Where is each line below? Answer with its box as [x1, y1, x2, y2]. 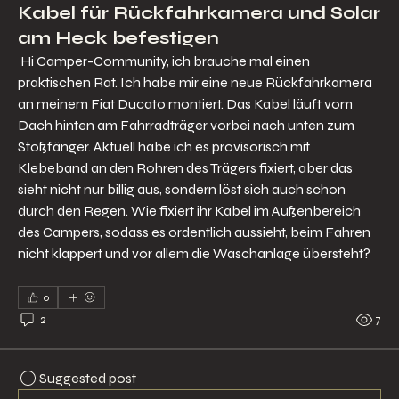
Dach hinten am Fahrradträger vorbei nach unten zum [18, 116, 354, 134]
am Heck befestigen [18, 26, 219, 49]
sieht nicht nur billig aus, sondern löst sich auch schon [18, 180, 346, 198]
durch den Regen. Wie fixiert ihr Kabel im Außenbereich [18, 201, 361, 219]
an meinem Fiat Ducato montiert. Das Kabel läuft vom [18, 94, 353, 112]
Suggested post [39, 369, 136, 387]
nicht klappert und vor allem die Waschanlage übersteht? [18, 244, 370, 262]
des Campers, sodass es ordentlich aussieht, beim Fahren [18, 223, 370, 240]
